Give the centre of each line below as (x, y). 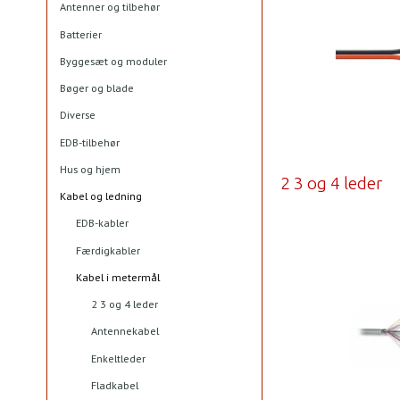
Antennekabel (125, 331)
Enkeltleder (118, 358)
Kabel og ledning (101, 196)
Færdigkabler (108, 250)
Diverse (78, 115)
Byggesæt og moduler (113, 61)
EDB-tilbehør (90, 142)
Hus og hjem (90, 169)
